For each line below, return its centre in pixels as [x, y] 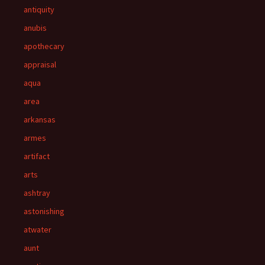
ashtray [37, 193]
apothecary [44, 46]
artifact [37, 156]
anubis [35, 28]
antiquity [39, 9]
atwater [38, 230]
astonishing [44, 211]
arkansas [40, 119]
